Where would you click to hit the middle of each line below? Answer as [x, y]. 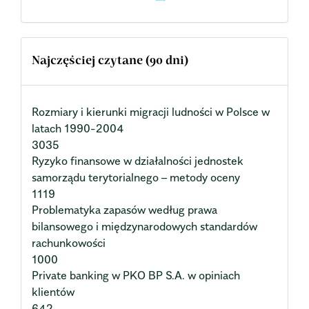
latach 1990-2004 [78, 128]
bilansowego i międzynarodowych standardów [144, 226]
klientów [53, 291]
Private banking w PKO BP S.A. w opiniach [136, 275]
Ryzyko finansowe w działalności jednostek [138, 160]
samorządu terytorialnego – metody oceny [136, 177]
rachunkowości [69, 242]
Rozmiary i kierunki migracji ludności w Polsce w [151, 111]
